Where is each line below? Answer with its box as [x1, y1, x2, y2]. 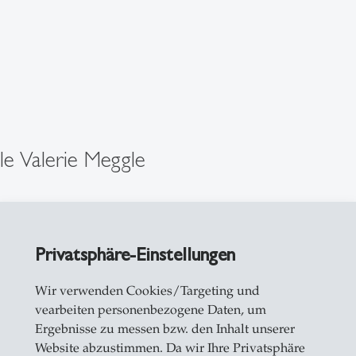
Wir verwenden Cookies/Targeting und [34, 283, 260, 299]
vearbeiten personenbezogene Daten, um [34, 302, 266, 318]
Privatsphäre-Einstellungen [34, 243, 235, 265]
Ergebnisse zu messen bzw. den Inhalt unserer [34, 321, 295, 337]
